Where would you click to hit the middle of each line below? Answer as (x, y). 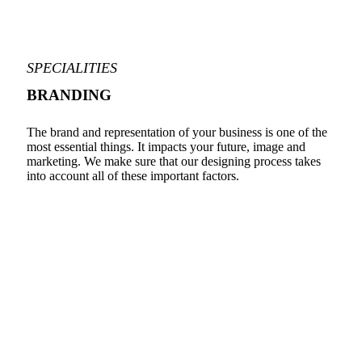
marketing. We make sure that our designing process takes (174, 161)
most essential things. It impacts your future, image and (166, 146)
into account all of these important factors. (133, 175)
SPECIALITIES (72, 68)
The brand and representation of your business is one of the (177, 132)
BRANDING (69, 95)
